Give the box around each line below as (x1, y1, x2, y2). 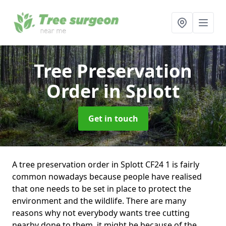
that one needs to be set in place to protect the (12, 183, 191, 194)
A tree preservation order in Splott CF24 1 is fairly (12, 159, 199, 170)
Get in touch (88, 113, 138, 124)
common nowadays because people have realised (12, 171, 202, 182)
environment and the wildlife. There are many (12, 195, 186, 206)
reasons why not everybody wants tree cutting (12, 207, 190, 218)
